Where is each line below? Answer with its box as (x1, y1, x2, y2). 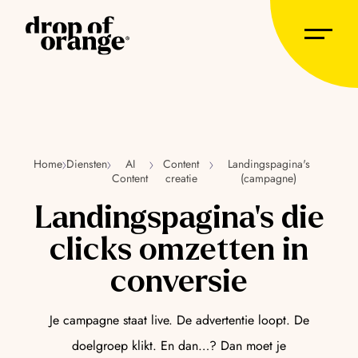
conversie (110, 265, 248, 299)
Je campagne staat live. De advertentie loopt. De (49, 311, 309, 330)
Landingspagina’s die (34, 201, 324, 235)
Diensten (66, 156, 107, 173)
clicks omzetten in (50, 233, 308, 267)
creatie (165, 170, 197, 187)
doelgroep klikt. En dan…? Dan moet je (72, 336, 286, 356)
